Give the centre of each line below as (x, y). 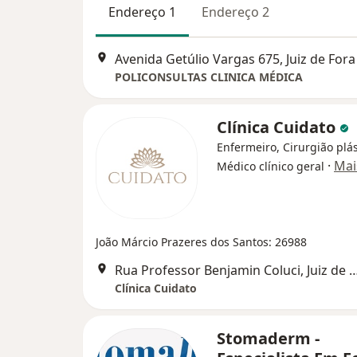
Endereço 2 (235, 12)
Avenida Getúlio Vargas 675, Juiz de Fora (235, 59)
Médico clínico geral (271, 167)
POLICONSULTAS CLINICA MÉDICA (209, 77)
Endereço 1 (142, 12)
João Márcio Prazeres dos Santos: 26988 (201, 242)
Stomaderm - (268, 339)
